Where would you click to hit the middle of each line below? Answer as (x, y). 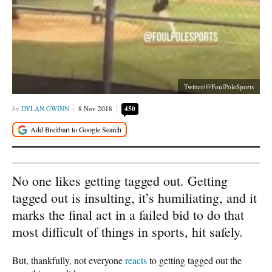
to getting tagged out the (194, 260)
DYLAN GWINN (45, 108)
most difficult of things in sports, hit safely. (127, 231)
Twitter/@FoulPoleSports (219, 87)
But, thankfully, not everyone (69, 260)
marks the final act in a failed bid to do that (128, 214)
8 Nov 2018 (95, 108)
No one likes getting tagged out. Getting (120, 180)
